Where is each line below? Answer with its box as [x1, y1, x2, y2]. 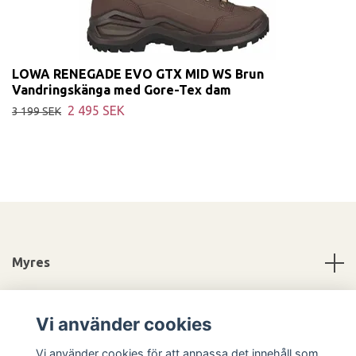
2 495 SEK [68, 103, 125, 118]
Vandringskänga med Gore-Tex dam [12, 83, 231, 98]
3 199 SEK [12, 105, 61, 118]
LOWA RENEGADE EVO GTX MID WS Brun [12, 67, 264, 82]
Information [12, 300, 85, 315]
